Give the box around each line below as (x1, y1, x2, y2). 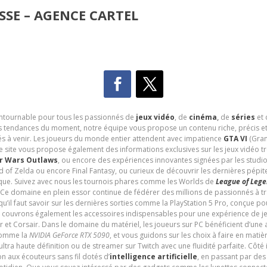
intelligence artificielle (109, 251, 197, 262)
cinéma (188, 111, 217, 122)
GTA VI (223, 133, 247, 144)
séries (231, 111, 255, 122)
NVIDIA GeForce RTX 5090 (29, 229, 110, 240)
